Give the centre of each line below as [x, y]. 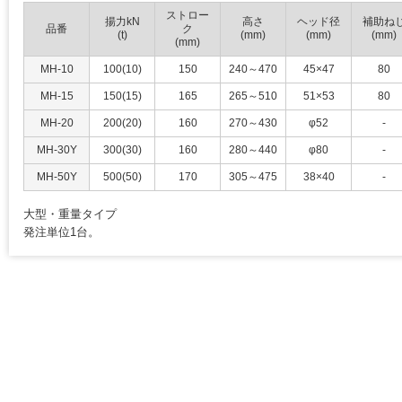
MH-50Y [57, 176]
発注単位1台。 [61, 232]
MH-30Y [57, 149]
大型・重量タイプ [70, 214]
